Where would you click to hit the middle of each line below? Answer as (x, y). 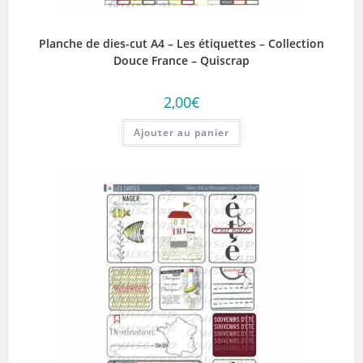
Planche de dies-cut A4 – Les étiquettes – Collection (181, 43)
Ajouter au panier (181, 132)
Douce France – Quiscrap (181, 60)
